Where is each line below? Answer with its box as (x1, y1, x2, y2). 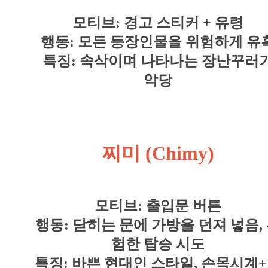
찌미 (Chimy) (102, 142, 214, 164)
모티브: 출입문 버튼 (95, 197, 221, 214)
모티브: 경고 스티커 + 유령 (72, 14, 243, 31)
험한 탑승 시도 (111, 236, 205, 252)
